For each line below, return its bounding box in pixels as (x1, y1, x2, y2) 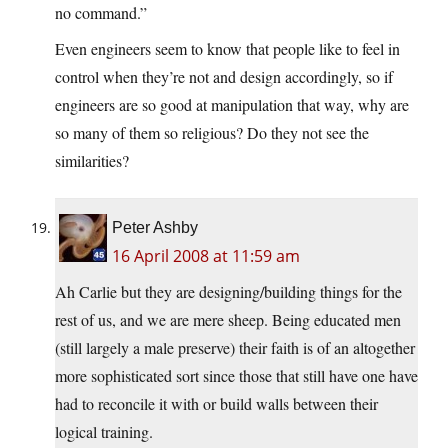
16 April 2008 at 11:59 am (112, 245, 300, 268)
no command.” (55, 2, 147, 24)
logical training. (55, 421, 153, 443)
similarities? (55, 150, 129, 172)
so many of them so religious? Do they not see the (55, 122, 369, 144)
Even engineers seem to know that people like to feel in (55, 38, 400, 60)
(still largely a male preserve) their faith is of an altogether (55, 337, 415, 359)
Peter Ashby (112, 219, 198, 237)
